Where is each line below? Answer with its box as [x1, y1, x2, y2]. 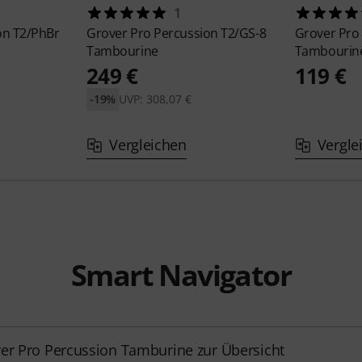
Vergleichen [109, 135, 187, 155]
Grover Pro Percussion [86, 24, 221, 43]
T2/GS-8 [221, 24, 267, 43]
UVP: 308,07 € [119, 91, 192, 107]
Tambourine [86, 42, 158, 61]
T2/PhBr [12, 24, 60, 43]
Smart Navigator [70, 255, 291, 296]
